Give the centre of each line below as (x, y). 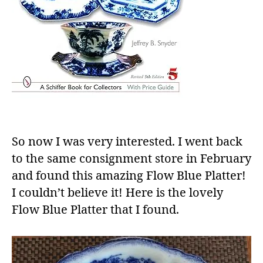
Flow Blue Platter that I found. (95, 210)
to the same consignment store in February (131, 159)
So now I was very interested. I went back (127, 142)
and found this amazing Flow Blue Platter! (129, 176)
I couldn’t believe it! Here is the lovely (117, 193)
